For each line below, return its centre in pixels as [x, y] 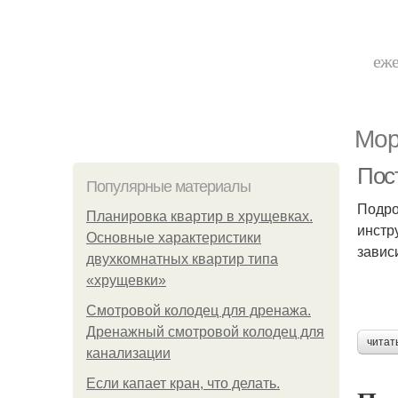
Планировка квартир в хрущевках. [199, 216]
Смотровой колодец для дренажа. [199, 310]
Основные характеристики [174, 238]
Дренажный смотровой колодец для [205, 332]
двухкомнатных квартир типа [182, 259]
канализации [128, 353]
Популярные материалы [168, 187]
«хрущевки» [126, 280]
